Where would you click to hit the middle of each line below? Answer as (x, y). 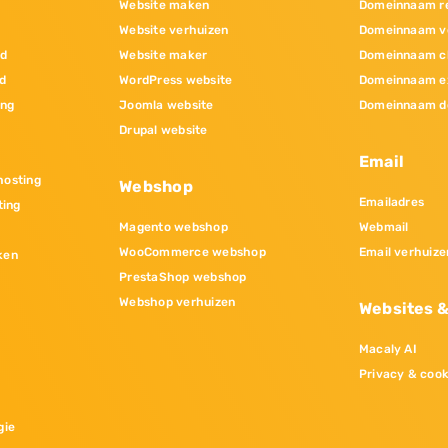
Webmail (383, 227)
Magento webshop (173, 227)
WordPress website (176, 80)
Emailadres (391, 202)
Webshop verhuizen (177, 302)
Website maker (163, 55)
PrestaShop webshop (183, 277)
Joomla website (166, 105)
